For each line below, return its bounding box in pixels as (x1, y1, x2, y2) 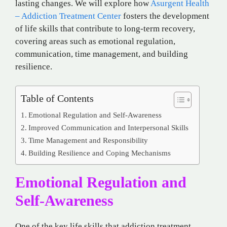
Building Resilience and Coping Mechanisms (28, 148, 171, 158)
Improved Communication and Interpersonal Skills (28, 123, 189, 132)
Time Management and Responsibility (28, 136, 148, 145)
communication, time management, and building (15, 49, 188, 59)
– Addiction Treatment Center (15, 11, 121, 21)
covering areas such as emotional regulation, (15, 36, 175, 46)
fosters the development (121, 11, 209, 21)
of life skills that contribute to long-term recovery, (15, 23, 195, 33)
